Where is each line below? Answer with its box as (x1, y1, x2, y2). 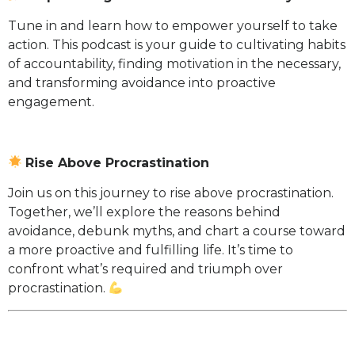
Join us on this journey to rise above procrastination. (8, 185, 334, 201)
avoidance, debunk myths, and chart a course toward (8, 223, 345, 239)
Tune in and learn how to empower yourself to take (8, 18, 338, 34)
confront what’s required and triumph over (8, 261, 283, 277)
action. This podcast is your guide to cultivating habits (8, 37, 345, 53)
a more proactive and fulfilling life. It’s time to (8, 242, 293, 258)
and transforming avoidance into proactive (8, 75, 276, 91)
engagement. (8, 94, 94, 110)
